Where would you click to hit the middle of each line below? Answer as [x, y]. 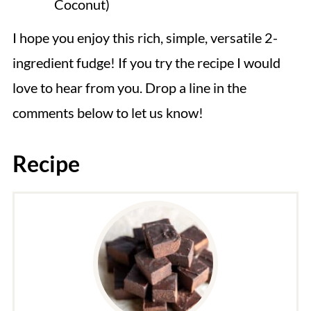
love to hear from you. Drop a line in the [129, 88]
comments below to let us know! [108, 113]
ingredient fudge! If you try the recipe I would [146, 63]
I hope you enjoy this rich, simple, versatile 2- [145, 38]
